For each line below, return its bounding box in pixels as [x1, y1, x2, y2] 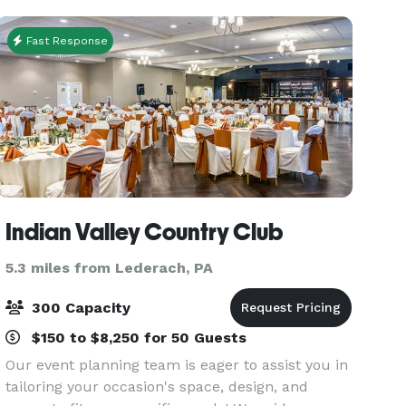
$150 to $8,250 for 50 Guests [27, 329, 247, 346]
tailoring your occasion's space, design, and [5, 378, 309, 395]
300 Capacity [27, 299, 131, 316]
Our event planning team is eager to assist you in [5, 356, 349, 373]
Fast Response [23, 34, 109, 47]
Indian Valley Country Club [5, 218, 284, 246]
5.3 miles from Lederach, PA [5, 259, 214, 276]
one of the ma [5, 8, 103, 25]
